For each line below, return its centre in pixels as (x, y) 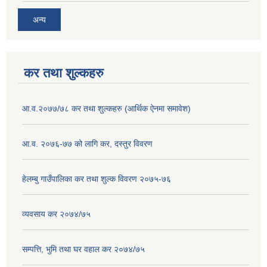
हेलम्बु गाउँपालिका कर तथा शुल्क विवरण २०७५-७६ (97, 178)
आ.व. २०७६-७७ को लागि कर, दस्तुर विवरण (87, 143)
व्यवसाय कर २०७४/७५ (56, 214)
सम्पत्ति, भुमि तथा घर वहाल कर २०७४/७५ (83, 249)
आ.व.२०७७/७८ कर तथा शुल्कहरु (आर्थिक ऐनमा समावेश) (106, 108)
